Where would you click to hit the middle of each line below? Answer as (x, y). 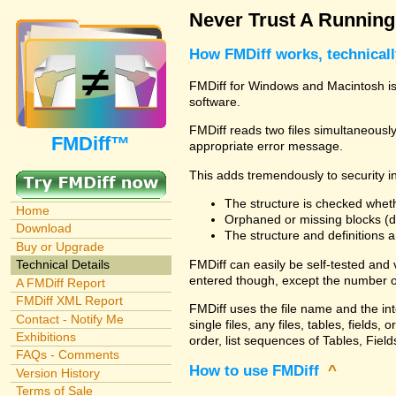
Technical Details (62, 265)
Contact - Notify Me (69, 319)
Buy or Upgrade (60, 246)
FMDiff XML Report (69, 301)
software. (215, 101)
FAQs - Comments (67, 355)
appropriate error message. (266, 146)
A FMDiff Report (60, 282)
